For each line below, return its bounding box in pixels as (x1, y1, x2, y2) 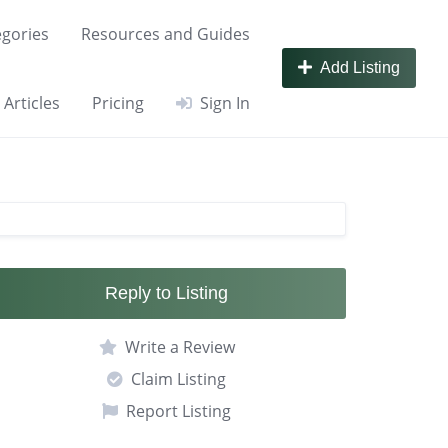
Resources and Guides (81, 23, 250, 46)
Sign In (200, 91, 250, 114)
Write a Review (124, 335, 235, 358)
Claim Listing (131, 367, 227, 390)
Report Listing (126, 399, 232, 422)
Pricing (92, 91, 144, 114)
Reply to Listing (105, 282, 229, 303)
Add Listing (320, 59, 400, 77)
